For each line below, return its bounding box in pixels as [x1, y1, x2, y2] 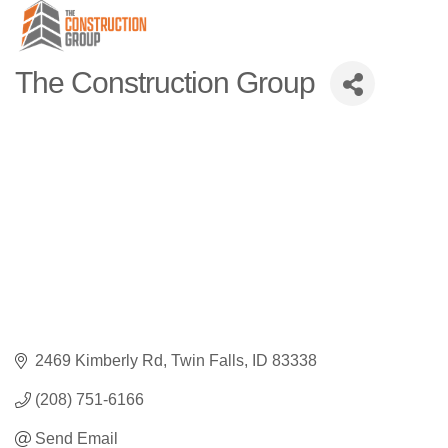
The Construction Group [15, 66, 315, 100]
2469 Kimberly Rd [35, 352, 163, 370]
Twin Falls [171, 352, 244, 370]
